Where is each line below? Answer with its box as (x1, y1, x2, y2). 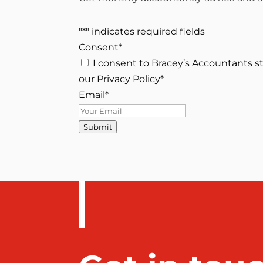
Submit (83, 122, 113, 131)
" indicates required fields (86, 25, 205, 37)
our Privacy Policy (79, 73, 161, 85)
